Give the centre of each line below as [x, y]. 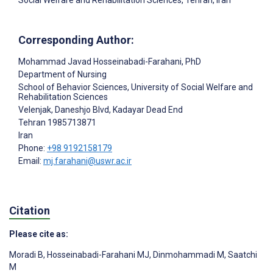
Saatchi [242, 255]
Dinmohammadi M [188, 255]
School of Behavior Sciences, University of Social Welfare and [136, 87]
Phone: [33, 148]
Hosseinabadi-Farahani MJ [97, 255]
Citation [30, 210]
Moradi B [26, 255]
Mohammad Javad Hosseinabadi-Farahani [100, 62]
